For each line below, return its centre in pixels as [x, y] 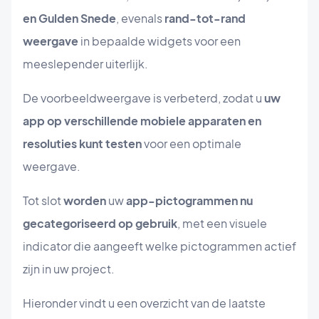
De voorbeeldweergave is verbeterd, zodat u [143, 98]
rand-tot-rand [205, 19]
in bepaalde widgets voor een [159, 41]
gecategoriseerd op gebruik [100, 224]
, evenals [140, 19]
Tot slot [43, 201]
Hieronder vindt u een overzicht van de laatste [144, 303]
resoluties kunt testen [82, 144]
